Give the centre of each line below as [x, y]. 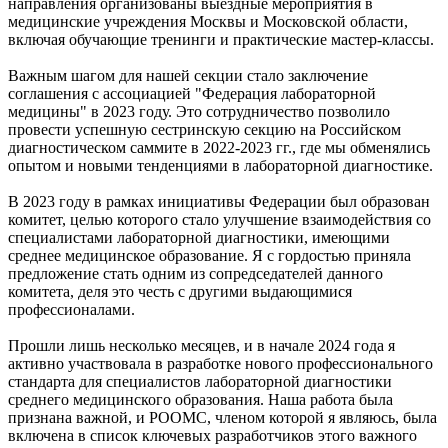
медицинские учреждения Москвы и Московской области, [208, 21]
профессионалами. [71, 309]
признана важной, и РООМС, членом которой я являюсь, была [222, 417]
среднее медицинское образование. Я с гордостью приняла [209, 255]
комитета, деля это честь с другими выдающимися [180, 291]
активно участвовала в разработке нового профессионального [220, 363]
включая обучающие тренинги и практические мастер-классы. [221, 39]
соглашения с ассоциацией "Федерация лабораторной [192, 93]
